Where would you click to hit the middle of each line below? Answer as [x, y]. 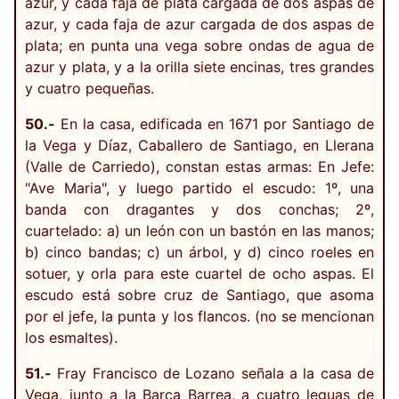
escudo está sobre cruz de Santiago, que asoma [199, 294]
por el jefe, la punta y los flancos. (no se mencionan [199, 316]
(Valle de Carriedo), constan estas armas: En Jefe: [199, 166]
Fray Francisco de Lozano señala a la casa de [213, 373]
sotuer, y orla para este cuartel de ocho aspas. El [199, 273]
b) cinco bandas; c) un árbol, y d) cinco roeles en [199, 252]
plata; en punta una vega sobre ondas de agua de [199, 45]
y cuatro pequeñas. [90, 88]
